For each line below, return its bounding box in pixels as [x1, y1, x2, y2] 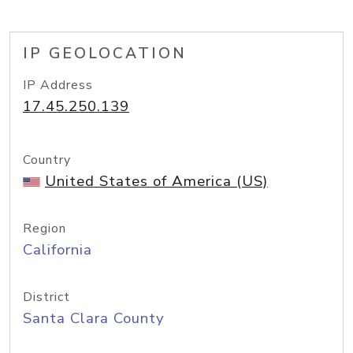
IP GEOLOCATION [23, 43, 187, 64]
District [23, 288, 70, 306]
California [23, 240, 92, 260]
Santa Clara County [23, 308, 165, 329]
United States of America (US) [45, 171, 268, 191]
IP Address [23, 76, 93, 94]
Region [23, 220, 66, 237]
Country [23, 151, 71, 169]
